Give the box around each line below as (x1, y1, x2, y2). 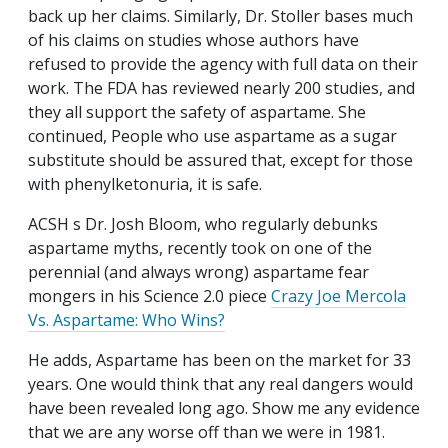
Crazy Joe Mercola (271, 285, 406, 308)
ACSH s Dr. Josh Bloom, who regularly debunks (28, 213, 378, 236)
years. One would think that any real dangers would (28, 373, 413, 396)
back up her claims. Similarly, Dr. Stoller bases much (28, 5, 413, 28)
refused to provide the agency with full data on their (28, 53, 418, 76)
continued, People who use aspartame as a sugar (28, 125, 397, 148)
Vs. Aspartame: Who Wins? (28, 309, 225, 332)
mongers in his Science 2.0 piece (28, 285, 271, 308)
